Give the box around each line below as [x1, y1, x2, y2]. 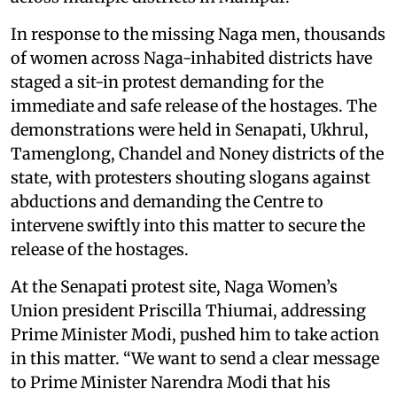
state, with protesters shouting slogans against [11, 167, 370, 188]
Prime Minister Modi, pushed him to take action [11, 323, 379, 345]
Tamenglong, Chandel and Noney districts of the [11, 143, 384, 164]
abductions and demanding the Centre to [11, 191, 323, 212]
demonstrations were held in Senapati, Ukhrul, [11, 119, 369, 140]
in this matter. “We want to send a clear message [11, 347, 379, 369]
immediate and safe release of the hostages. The [11, 95, 377, 116]
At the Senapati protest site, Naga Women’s [11, 276, 338, 297]
